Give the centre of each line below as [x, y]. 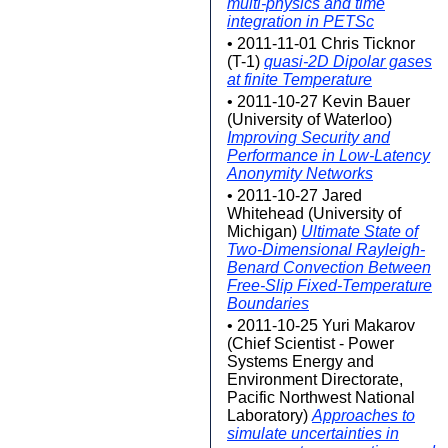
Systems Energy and [300, 361]
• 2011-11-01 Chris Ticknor [321, 43]
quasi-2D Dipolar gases [348, 61]
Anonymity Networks [300, 173]
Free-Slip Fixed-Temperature [329, 285]
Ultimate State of [359, 231]
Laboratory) [269, 415]
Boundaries [268, 303]
